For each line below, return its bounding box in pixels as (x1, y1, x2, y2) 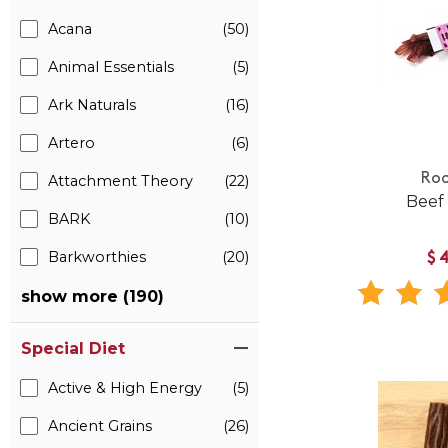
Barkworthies (48, 248, 146, 266)
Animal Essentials (48, 58, 174, 76)
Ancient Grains (48, 417, 152, 435)
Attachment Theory (48, 172, 193, 190)
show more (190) (21, 287, 164, 306)
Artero (48, 134, 95, 152)
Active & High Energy (48, 379, 202, 397)
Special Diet (21, 339, 125, 358)
